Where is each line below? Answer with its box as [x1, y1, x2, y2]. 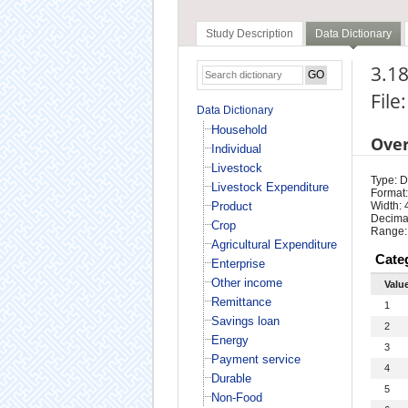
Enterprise [210, 256, 265, 270]
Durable [210, 371, 251, 385]
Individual [210, 141, 261, 156]
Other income [210, 275, 282, 290]
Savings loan [210, 313, 280, 328]
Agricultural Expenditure [210, 237, 337, 251]
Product [210, 199, 252, 213]
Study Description [205, 27, 293, 41]
